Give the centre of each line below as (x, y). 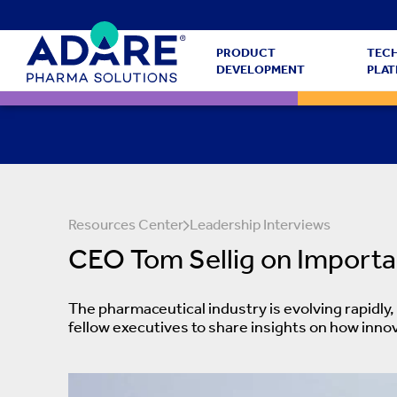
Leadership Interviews (260, 226)
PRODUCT (246, 54)
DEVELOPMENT (261, 70)
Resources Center (126, 226)
